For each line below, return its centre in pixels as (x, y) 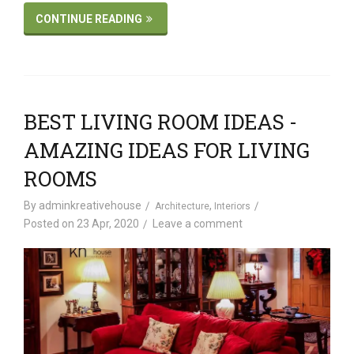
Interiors (232, 206)
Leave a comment (198, 223)
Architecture (182, 206)
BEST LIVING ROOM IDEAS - (160, 121)
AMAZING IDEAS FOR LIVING (167, 150)
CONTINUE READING (89, 19)
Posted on (50, 223)
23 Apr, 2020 (108, 223)
